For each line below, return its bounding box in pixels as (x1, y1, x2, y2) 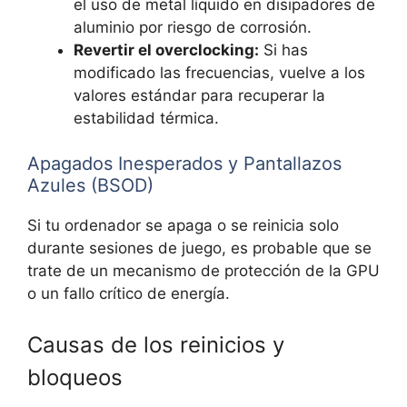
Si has (259, 40, 308, 59)
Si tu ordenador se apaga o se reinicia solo (27, 216, 339, 235)
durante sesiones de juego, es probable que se (27, 239, 372, 258)
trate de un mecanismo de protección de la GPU (27, 262, 380, 281)
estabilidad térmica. (74, 108, 219, 127)
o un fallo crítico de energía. (27, 284, 230, 303)
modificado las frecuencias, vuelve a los (74, 63, 365, 82)
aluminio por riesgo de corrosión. (74, 17, 312, 36)
